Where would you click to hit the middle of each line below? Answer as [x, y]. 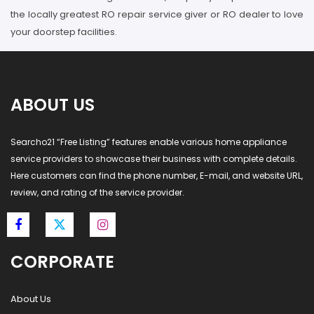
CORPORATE [62, 262]
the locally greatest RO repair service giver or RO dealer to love [157, 14]
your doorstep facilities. [64, 32]
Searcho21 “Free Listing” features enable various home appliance [149, 142]
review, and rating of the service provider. [97, 192]
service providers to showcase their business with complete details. [154, 159]
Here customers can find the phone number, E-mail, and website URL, [157, 176]
